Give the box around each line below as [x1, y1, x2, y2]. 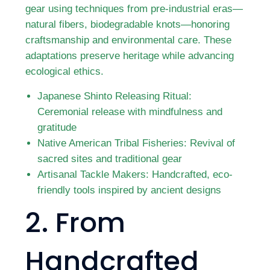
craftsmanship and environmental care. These [25, 34, 232, 45]
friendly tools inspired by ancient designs [37, 184, 222, 195]
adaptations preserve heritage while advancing [25, 50, 234, 61]
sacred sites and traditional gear [37, 153, 183, 164]
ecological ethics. [25, 66, 104, 77]
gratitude [37, 122, 77, 133]
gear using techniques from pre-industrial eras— [25, 3, 243, 14]
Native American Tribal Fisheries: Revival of [37, 137, 236, 148]
